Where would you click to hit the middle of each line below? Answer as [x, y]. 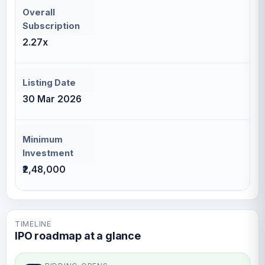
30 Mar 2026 [52, 99]
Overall [39, 12]
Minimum [43, 140]
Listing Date [49, 83]
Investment [48, 153]
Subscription [51, 26]
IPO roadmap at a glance [78, 236]
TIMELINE [33, 224]
